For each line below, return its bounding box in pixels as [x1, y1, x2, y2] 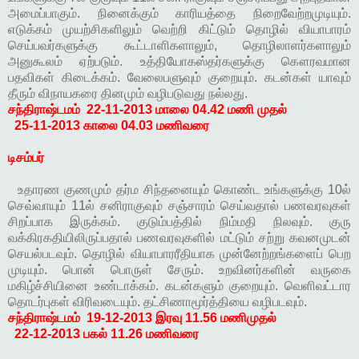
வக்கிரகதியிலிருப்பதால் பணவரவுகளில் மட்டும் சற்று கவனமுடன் [8, 231, 351, 245]
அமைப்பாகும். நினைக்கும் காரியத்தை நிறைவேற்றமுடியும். [8, 6, 351, 21]
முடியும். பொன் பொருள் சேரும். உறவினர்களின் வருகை [8, 263, 351, 277]
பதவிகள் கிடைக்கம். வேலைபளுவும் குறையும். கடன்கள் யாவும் [8, 71, 351, 85]
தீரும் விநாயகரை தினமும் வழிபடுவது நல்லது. [8, 87, 248, 101]
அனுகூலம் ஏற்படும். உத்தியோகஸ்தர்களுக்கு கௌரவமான [8, 54, 351, 69]
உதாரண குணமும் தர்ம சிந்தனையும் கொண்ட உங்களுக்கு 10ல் [12, 183, 351, 197]
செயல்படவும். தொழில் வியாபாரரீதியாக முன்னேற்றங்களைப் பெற [8, 247, 351, 261]
